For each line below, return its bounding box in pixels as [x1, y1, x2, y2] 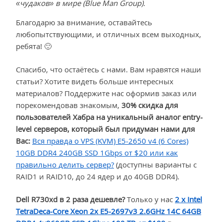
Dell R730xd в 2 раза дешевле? [16, 194, 125, 205]
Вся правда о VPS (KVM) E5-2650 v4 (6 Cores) [32, 135, 188, 146]
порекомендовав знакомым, [16, 100, 121, 110]
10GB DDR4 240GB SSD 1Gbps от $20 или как [16, 147, 178, 158]
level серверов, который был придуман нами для [16, 123, 195, 134]
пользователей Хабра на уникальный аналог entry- [16, 111, 203, 122]
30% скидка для [121, 100, 178, 110]
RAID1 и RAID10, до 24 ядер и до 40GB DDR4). [16, 171, 179, 181]
